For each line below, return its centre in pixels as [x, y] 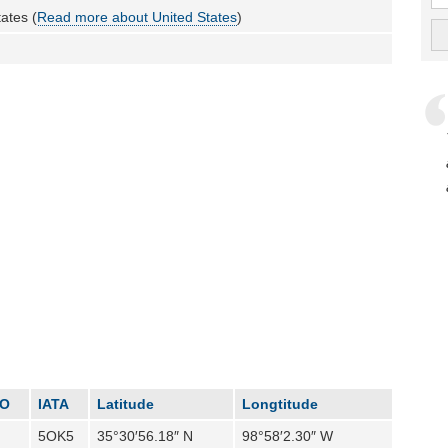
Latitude [126, 403]
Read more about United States [137, 16]
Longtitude [280, 403]
